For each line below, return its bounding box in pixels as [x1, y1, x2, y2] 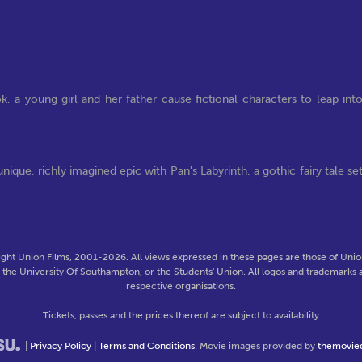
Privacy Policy [29, 340, 91, 351]
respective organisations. [126, 280, 236, 292]
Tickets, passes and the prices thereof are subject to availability [43, 309, 319, 321]
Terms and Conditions [98, 340, 195, 351]
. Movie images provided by [194, 340, 318, 351]
